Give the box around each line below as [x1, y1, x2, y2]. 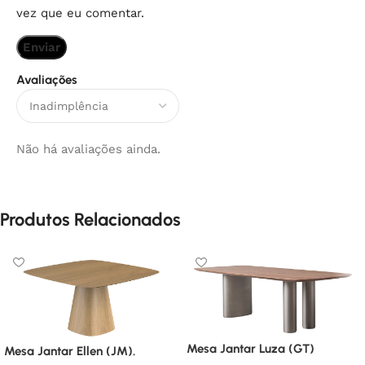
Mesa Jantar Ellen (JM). [4, 343, 135, 358]
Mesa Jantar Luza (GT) [187, 341, 314, 356]
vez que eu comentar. [16, 5, 144, 20]
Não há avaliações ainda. [16, 141, 161, 156]
